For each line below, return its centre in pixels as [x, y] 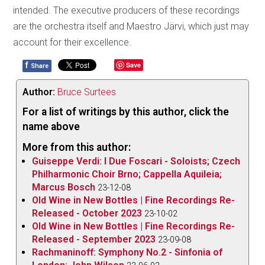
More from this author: [77, 147]
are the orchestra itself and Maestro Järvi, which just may [131, 26]
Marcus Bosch [64, 187]
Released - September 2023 [94, 239]
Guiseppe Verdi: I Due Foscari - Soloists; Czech [136, 161]
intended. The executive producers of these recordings [127, 10]
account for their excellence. [72, 42]
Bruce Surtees [87, 92]
